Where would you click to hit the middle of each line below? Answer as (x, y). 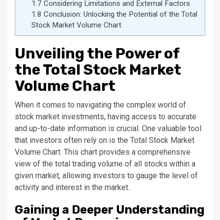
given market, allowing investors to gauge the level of (106, 176)
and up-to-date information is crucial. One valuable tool (108, 128)
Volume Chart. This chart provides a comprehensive (103, 152)
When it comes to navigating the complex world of (100, 105)
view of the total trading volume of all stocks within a (105, 164)
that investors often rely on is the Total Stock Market (105, 140)
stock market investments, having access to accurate (106, 117)
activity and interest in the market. (72, 187)
